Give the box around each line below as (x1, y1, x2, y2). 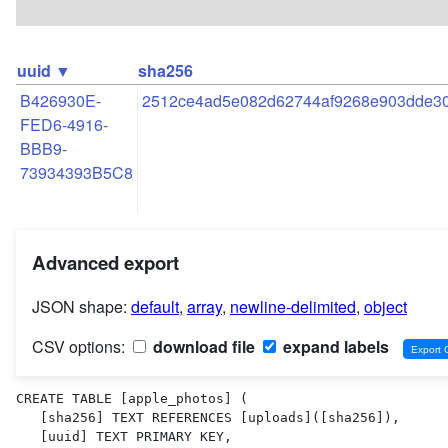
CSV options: (32, 335, 129, 359)
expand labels (279, 335, 389, 359)
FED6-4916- (20, 112, 108, 136)
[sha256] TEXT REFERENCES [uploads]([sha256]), (16, 409, 40, 425)
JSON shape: (32, 295, 131, 319)
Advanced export (32, 248, 179, 276)
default (131, 295, 179, 319)
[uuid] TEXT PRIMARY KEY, (16, 428, 40, 444)
